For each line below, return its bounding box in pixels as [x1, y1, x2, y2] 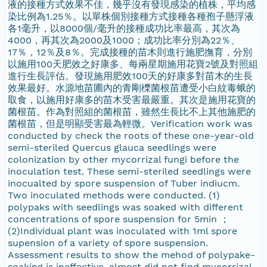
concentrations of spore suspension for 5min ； [8, 213, 229, 225]
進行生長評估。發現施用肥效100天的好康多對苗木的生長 [8, 70, 253, 82]
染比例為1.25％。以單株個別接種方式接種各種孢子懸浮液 [8, 10, 254, 22]
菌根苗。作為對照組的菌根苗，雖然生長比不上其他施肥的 [8, 105, 256, 117]
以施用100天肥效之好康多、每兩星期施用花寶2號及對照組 [8, 58, 258, 70]
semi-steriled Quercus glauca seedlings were [8, 141, 216, 153]
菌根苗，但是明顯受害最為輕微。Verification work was [8, 117, 252, 129]
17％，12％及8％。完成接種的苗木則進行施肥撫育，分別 [8, 46, 252, 58]
